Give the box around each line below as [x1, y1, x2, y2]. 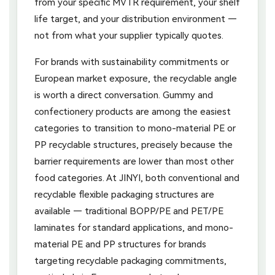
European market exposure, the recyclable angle [34, 72, 237, 84]
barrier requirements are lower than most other [34, 155, 234, 167]
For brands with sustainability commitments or [34, 56, 229, 68]
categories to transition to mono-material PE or [34, 122, 236, 134]
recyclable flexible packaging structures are [34, 188, 214, 200]
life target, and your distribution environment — [34, 13, 237, 25]
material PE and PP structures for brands [34, 238, 206, 250]
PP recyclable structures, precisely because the [34, 139, 233, 150]
